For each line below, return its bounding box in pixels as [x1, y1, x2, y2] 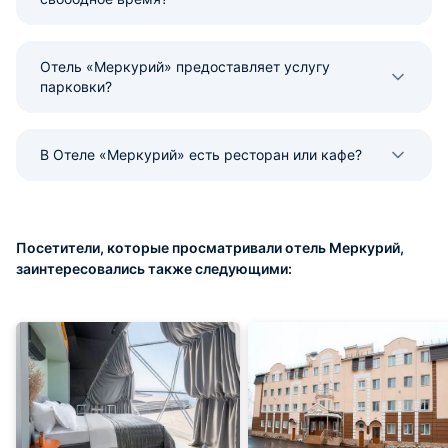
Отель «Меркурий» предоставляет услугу [40, 58, 330, 75]
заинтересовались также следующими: [16, 260, 292, 277]
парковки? [40, 78, 112, 95]
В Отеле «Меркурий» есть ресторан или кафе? [40, 146, 362, 163]
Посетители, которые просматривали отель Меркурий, [16, 239, 404, 256]
